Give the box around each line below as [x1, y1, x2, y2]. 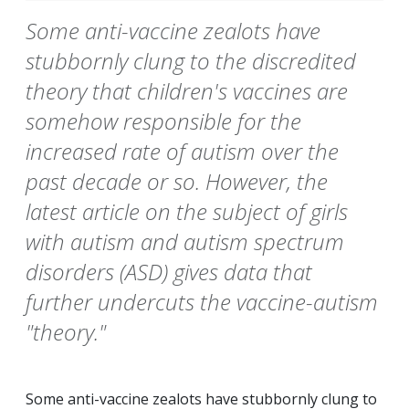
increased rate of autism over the [26, 136, 339, 167]
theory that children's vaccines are [26, 76, 348, 107]
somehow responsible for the [26, 106, 301, 137]
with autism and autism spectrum [26, 226, 344, 257]
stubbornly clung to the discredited [26, 46, 356, 77]
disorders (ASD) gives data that [26, 257, 312, 288]
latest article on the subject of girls [26, 196, 348, 227]
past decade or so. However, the [26, 166, 328, 197]
